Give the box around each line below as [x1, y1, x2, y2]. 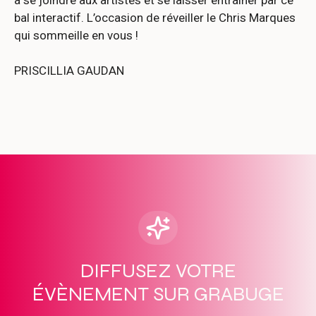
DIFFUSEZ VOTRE [80, 258, 236, 283]
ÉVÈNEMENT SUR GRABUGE [32, 281, 284, 306]
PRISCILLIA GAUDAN [14, 63, 124, 78]
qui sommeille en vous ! [14, 28, 138, 42]
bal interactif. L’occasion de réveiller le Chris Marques [14, 10, 296, 25]
